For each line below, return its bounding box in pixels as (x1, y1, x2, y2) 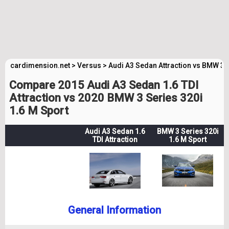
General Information (68, 204, 161, 216)
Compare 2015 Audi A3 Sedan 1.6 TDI (9, 79, 198, 91)
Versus (77, 61, 101, 70)
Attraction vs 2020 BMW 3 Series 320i (9, 91, 202, 104)
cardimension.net (10, 61, 70, 70)
